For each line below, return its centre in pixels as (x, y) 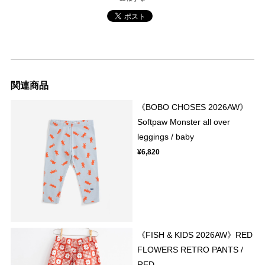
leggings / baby (166, 136)
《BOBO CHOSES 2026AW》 (193, 107)
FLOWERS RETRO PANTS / (190, 249)
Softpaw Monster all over (184, 122)
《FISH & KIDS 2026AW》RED (195, 235)
